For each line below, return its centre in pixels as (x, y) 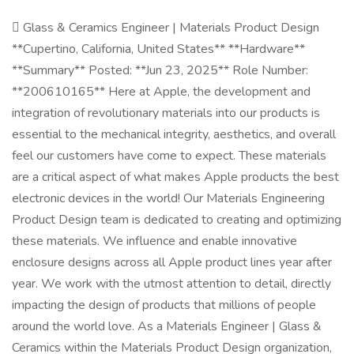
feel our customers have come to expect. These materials (169, 156)
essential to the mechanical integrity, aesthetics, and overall (174, 134)
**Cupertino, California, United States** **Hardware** (158, 49)
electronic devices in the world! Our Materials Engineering (168, 198)
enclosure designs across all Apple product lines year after (172, 262)
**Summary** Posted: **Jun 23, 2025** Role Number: (160, 70)
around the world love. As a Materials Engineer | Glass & (167, 326)
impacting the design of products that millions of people (164, 305)
